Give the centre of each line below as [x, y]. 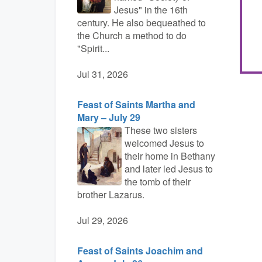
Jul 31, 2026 [103, 74]
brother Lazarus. [111, 194]
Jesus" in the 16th [151, 10]
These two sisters [161, 130]
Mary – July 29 [109, 117]
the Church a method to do [132, 35]
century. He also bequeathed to [142, 23]
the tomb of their [157, 182]
